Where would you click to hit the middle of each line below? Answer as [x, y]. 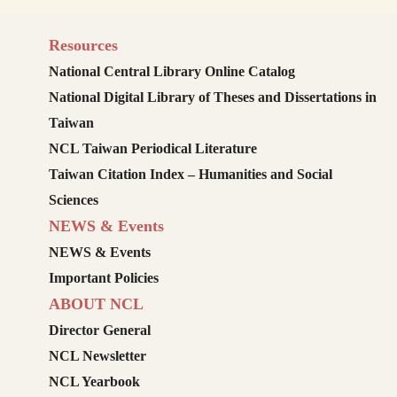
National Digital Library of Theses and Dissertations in [213, 97]
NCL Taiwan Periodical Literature [153, 149]
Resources [83, 46]
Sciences [74, 200]
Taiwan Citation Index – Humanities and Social [191, 175]
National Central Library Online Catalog [172, 72]
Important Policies [104, 278]
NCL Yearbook [94, 382]
